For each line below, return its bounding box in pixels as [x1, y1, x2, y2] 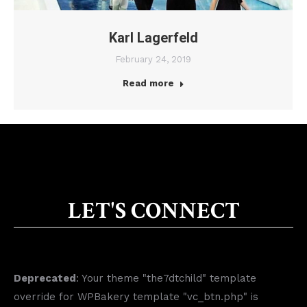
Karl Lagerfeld [108, 29, 198, 47]
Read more [122, 78, 174, 89]
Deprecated [14, 271, 76, 284]
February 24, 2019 [115, 54, 191, 65]
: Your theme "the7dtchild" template [76, 271, 256, 284]
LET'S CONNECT [67, 195, 240, 226]
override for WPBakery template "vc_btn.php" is [14, 290, 258, 303]
